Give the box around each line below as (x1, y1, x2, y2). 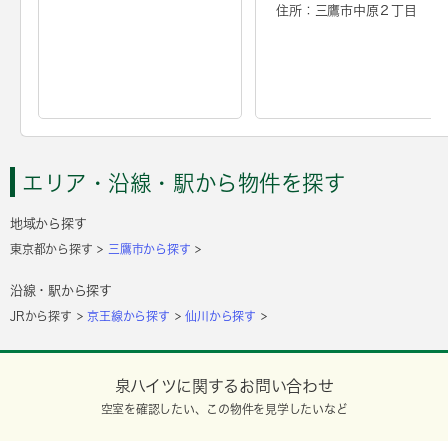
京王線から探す (87, 310, 170, 323)
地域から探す (10, 217, 87, 231)
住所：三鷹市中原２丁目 (276, 3, 417, 17)
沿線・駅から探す (10, 284, 112, 298)
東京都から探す (10, 243, 93, 256)
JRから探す (10, 310, 72, 323)
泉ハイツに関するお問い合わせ (114, 377, 334, 394)
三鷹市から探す (108, 243, 191, 256)
